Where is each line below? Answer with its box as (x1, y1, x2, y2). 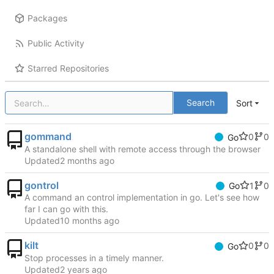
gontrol (24, 179, 59, 191)
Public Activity (27, 38, 84, 49)
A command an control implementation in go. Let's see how (24, 192, 259, 203)
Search (187, 97, 215, 108)
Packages (27, 13, 67, 24)
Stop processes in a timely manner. (24, 253, 164, 264)
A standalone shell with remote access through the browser (24, 143, 261, 154)
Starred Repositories (27, 63, 109, 74)
